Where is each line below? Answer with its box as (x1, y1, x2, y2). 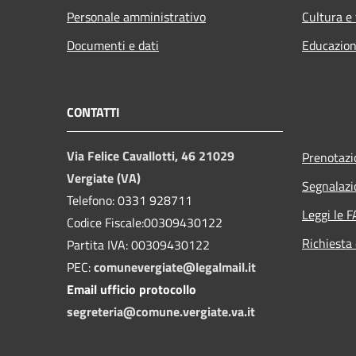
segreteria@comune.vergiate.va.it (67, 301, 255, 321)
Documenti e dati (67, 35, 159, 55)
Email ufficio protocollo (67, 279, 196, 299)
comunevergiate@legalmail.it (94, 257, 256, 277)
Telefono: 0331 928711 (67, 190, 192, 210)
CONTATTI (67, 102, 120, 122)
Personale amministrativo (67, 6, 206, 26)
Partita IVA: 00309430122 (67, 234, 210, 254)
